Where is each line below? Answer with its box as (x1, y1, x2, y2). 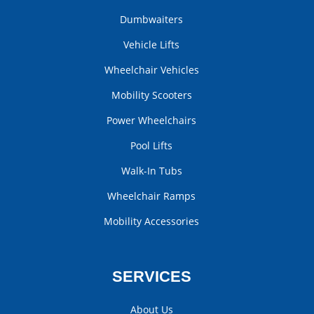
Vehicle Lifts (123, 38, 179, 52)
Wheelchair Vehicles (104, 63, 199, 77)
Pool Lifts (130, 139, 172, 153)
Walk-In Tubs (121, 164, 182, 178)
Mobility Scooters (111, 88, 192, 102)
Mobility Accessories (104, 214, 199, 228)
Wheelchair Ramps (107, 189, 196, 203)
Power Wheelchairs (107, 114, 196, 128)
